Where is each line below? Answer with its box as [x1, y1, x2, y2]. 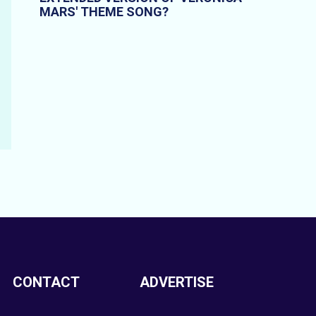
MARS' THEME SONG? [39, 4, 169, 20]
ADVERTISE [139, 274, 214, 291]
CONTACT [12, 274, 80, 291]
